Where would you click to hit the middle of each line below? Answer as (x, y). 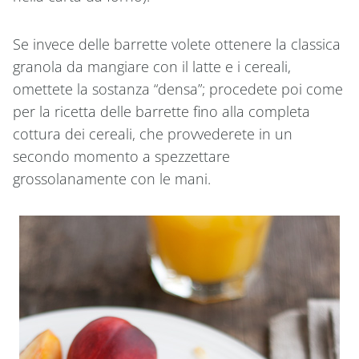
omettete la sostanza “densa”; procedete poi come (178, 89)
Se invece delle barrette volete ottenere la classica (177, 44)
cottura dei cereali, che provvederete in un (153, 133)
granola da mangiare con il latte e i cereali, (152, 66)
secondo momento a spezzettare (121, 156)
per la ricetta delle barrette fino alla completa (161, 111)
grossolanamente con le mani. (112, 178)
